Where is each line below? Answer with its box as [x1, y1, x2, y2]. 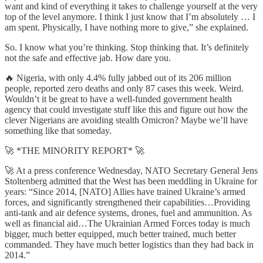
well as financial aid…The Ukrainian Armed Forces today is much [5, 218, 250, 228]
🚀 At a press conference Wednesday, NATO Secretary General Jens [5, 165, 258, 176]
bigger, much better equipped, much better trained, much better [5, 228, 236, 239]
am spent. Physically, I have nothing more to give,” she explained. [5, 22, 248, 32]
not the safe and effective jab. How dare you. [5, 52, 171, 63]
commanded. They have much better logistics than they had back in [5, 239, 254, 249]
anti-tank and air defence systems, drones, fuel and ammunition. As [5, 207, 252, 218]
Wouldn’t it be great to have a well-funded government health [5, 93, 232, 104]
